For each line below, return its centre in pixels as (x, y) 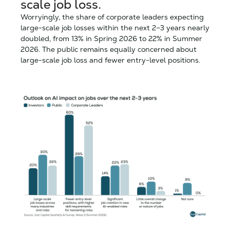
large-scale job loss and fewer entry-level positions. (110, 60)
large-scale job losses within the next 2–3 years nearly (115, 27)
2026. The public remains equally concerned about (109, 49)
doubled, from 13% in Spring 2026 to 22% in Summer (111, 38)
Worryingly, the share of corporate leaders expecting (112, 17)
